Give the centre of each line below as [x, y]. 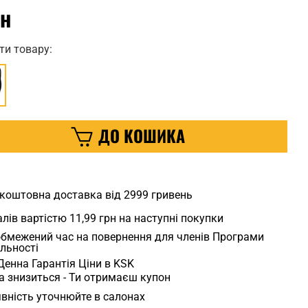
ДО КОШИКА [142, 136]
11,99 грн [92, 218]
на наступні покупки [169, 218]
